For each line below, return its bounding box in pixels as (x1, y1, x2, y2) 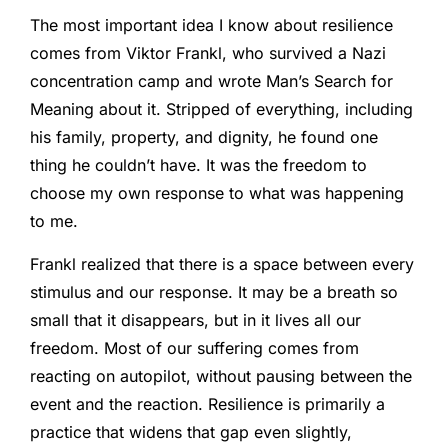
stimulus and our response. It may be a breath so (30, 281, 398, 302)
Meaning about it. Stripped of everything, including (30, 99, 413, 120)
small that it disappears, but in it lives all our (30, 309, 361, 330)
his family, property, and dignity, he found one (30, 127, 378, 148)
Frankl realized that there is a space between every (30, 253, 414, 274)
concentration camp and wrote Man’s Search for (30, 71, 393, 92)
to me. (30, 211, 78, 232)
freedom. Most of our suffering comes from (30, 337, 359, 358)
